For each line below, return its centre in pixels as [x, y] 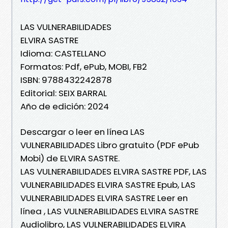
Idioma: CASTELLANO [63, 53]
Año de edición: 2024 [65, 106]
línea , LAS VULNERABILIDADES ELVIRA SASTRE [109, 211]
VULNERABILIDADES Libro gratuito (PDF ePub [110, 145]
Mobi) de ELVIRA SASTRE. [70, 158]
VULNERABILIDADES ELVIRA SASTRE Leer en [104, 198]
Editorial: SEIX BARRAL [64, 93]
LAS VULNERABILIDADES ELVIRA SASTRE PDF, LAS [113, 171]
